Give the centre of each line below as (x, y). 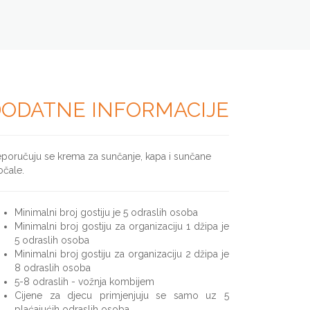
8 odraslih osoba (53, 267)
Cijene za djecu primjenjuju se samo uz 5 (122, 295)
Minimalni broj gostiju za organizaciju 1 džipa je (122, 226)
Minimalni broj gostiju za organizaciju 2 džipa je (122, 254)
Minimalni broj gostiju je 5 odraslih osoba (106, 212)
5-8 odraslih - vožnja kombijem (84, 281)
